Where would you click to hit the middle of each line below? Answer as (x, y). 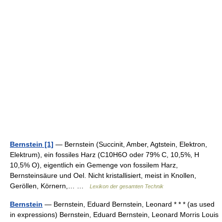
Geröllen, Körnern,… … (50, 186)
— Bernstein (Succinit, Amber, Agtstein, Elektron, (130, 144)
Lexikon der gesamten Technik (127, 186)
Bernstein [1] (32, 144)
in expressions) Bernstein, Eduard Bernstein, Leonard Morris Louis (114, 215)
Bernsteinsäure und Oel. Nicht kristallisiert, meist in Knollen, (103, 175)
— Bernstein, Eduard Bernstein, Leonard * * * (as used (129, 204)
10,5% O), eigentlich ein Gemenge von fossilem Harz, (94, 165)
